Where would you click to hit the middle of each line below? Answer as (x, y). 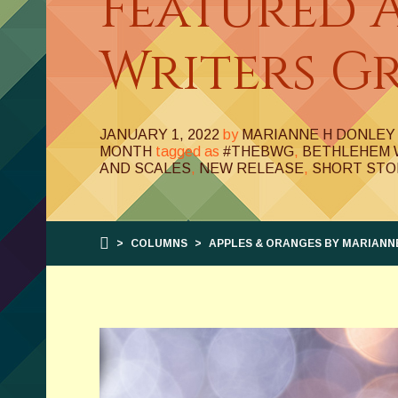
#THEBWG (259, 151)
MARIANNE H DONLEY (318, 135)
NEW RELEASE (251, 168)
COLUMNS (159, 243)
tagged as (187, 151)
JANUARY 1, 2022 (159, 135)
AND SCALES (145, 168)
